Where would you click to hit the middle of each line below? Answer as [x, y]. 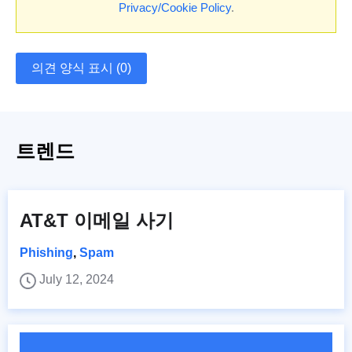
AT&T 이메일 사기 [97, 220]
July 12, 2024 [77, 279]
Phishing [46, 252]
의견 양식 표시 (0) [81, 68]
